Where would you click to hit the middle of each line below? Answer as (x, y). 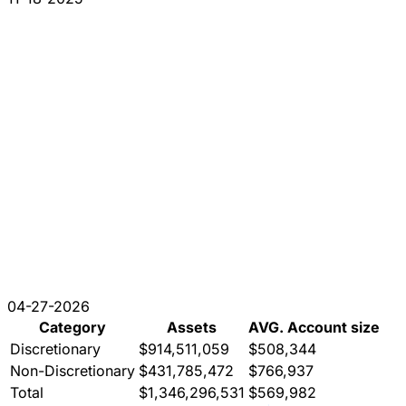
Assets (192, 328)
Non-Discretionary (72, 371)
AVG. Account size (314, 328)
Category (72, 328)
